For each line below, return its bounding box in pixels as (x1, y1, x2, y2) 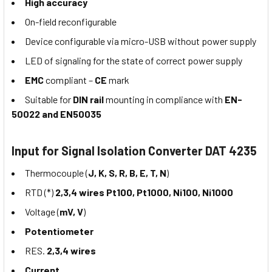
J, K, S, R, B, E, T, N (88, 167, 166, 179)
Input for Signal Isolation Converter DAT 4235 (12, 143, 257, 158)
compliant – (44, 74, 95, 86)
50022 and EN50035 (12, 108, 101, 120)
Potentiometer (25, 225, 93, 237)
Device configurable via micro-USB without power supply (25, 35, 256, 47)
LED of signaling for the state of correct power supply (25, 55, 242, 67)
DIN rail (73, 93, 104, 106)
